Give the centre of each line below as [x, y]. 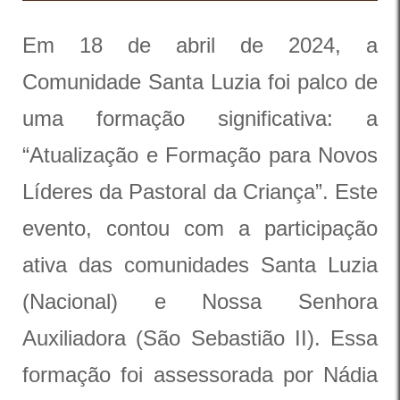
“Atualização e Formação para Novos [200, 155]
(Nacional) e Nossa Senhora [200, 301]
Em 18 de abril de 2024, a [200, 45]
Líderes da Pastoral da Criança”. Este [200, 192]
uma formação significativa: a [200, 118]
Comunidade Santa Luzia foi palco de [200, 82]
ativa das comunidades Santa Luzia [200, 265]
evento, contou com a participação [200, 228]
